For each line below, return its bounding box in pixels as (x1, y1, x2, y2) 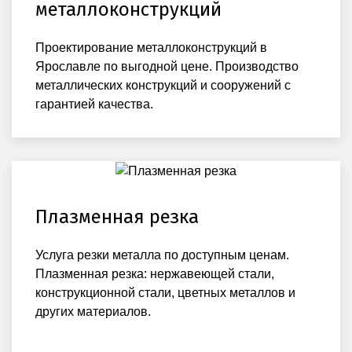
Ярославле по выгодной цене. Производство (35, 60, 299, 74)
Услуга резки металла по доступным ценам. (35, 247, 289, 262)
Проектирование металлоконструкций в (35, 41, 267, 55)
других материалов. (35, 304, 151, 318)
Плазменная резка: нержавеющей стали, (35, 266, 274, 280)
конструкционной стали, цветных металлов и (35, 285, 295, 299)
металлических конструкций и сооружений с (35, 79, 291, 93)
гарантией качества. (35, 97, 153, 112)
